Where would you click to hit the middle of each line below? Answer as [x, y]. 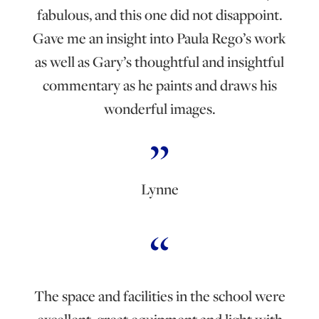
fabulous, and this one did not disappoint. [159, 14]
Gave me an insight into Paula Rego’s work [159, 38]
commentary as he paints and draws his [159, 85]
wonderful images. [159, 108]
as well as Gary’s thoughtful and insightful [159, 61]
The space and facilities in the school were [159, 296]
